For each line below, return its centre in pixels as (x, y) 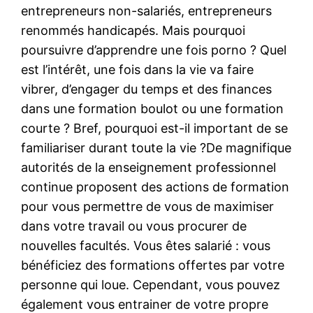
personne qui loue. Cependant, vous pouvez (151, 284)
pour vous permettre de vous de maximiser (148, 206)
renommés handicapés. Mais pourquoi (133, 30)
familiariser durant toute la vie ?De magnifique (156, 147)
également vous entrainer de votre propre (145, 304)
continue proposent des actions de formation (155, 187)
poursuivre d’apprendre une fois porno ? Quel (154, 50)
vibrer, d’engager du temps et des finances (147, 89)
